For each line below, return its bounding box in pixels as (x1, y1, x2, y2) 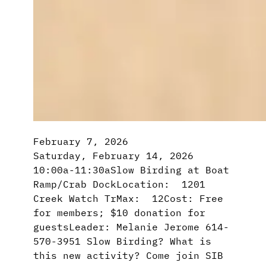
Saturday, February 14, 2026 (33, 149, 194, 161)
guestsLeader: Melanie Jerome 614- (33, 220, 229, 233)
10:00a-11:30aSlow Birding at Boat (33, 163, 229, 176)
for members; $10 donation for (33, 206, 205, 218)
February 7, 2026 (33, 135, 128, 147)
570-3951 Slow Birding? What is (33, 235, 211, 247)
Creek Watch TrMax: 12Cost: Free (33, 192, 223, 204)
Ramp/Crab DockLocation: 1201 (33, 178, 205, 190)
